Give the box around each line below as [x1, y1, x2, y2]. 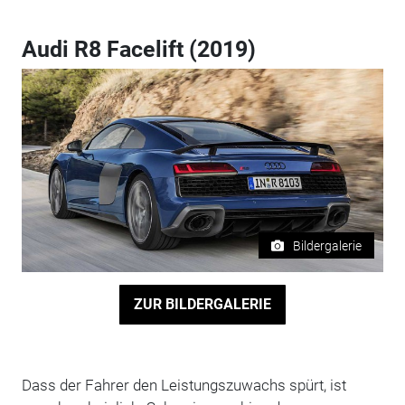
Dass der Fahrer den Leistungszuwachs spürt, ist [21, 375, 346, 394]
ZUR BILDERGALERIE [133, 296, 271, 314]
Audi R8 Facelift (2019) [21, 35, 256, 62]
